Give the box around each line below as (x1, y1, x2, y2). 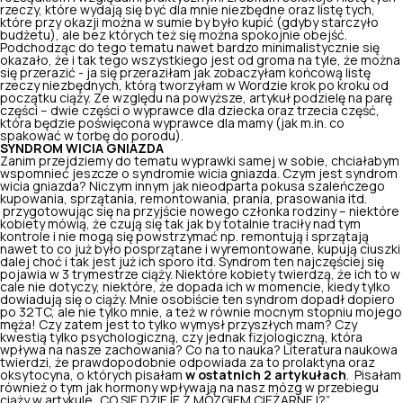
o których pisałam (74, 368, 185, 381)
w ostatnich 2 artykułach (185, 368, 346, 381)
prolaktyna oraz (280, 355, 375, 369)
